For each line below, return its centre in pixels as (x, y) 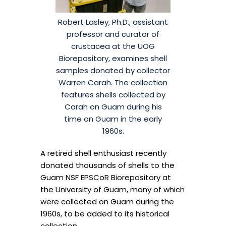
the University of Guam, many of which (112, 189)
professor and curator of (113, 34)
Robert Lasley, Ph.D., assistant (113, 22)
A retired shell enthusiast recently (103, 153)
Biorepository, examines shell (113, 58)
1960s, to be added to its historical (105, 213)
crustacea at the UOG (113, 46)
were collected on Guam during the (107, 201)
